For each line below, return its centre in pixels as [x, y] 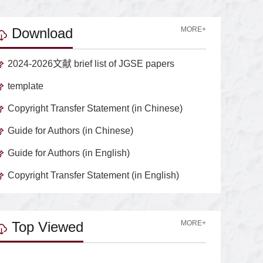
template [26, 86]
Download [43, 33]
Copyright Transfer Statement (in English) [94, 176]
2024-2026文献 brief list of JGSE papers [91, 64]
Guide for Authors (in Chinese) [71, 131]
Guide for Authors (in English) [69, 153]
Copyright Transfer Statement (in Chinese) [95, 109]
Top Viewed [48, 227]
